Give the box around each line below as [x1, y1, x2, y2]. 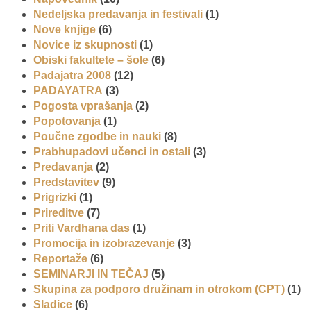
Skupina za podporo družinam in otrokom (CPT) [33, 283, 285, 296]
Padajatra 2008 [33, 69, 111, 82]
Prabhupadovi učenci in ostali [33, 146, 190, 158]
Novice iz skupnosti [33, 39, 137, 51]
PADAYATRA [33, 85, 103, 97]
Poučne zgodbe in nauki [33, 131, 161, 143]
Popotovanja [33, 115, 101, 128]
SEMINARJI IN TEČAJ [33, 268, 149, 280]
